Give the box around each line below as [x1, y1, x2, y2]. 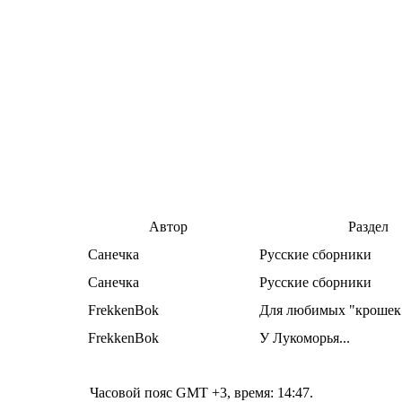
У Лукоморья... [259, 330, 350, 345]
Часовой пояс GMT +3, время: [89, 385, 277, 400]
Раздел [347, 219, 389, 234]
